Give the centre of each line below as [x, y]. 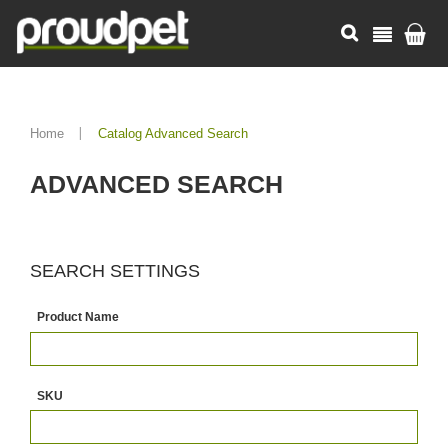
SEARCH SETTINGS [115, 271]
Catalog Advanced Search [173, 133]
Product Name [78, 317]
